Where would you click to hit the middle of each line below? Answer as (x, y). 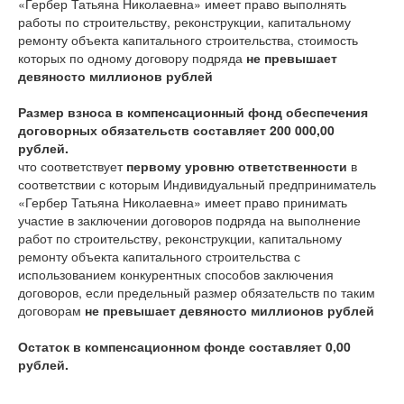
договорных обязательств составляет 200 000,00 (176, 130)
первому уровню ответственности (237, 166)
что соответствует (72, 166)
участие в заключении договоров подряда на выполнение (189, 220)
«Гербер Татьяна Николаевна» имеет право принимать (183, 202)
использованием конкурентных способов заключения (176, 274)
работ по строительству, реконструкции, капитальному (180, 238)
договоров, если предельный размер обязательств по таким (197, 292)
